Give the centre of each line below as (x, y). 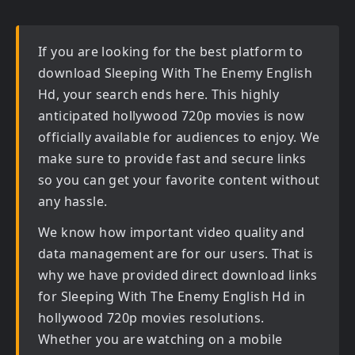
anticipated (75, 116)
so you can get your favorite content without (179, 180)
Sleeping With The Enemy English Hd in (183, 296)
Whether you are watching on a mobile (160, 339)
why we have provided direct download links (178, 275)
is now (282, 116)
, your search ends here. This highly (168, 94)
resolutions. (225, 318)
